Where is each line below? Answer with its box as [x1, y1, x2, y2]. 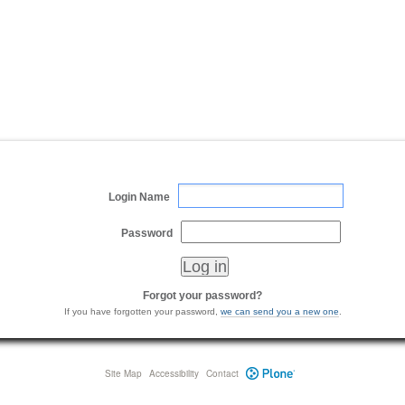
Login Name [108, 190, 171, 203]
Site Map [105, 366, 142, 380]
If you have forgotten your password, [63, 306, 221, 316]
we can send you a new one [220, 306, 339, 316]
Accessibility [149, 366, 199, 380]
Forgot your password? [143, 288, 262, 302]
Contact [206, 366, 239, 380]
